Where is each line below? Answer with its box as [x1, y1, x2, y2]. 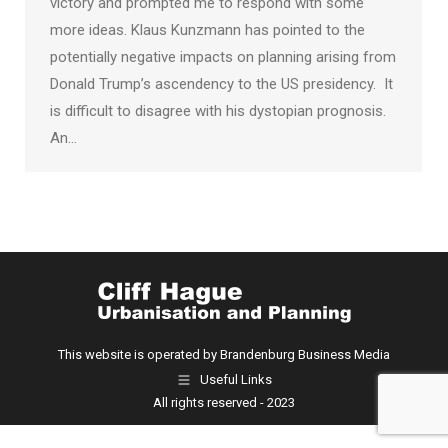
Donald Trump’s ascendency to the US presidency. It [50, 75, 393, 93]
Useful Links [200, 372, 272, 388]
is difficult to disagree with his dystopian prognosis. [50, 102, 386, 120]
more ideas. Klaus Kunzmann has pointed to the [50, 21, 365, 39]
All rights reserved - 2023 [153, 395, 295, 410]
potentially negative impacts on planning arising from [50, 48, 396, 66]
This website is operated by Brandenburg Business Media [58, 347, 390, 362]
